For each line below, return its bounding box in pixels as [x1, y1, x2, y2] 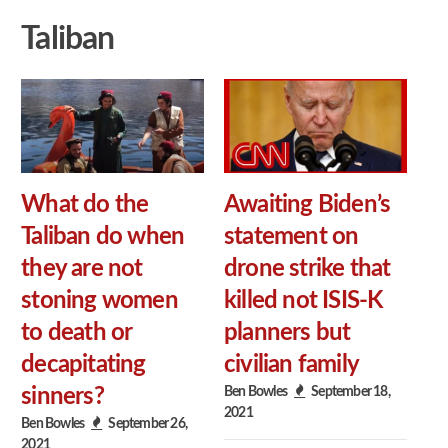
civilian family [224, 353, 359, 378]
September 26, [108, 416, 188, 432]
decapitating [21, 353, 146, 378]
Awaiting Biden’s [224, 193, 391, 218]
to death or [21, 321, 132, 346]
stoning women [21, 289, 178, 314]
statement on [224, 225, 359, 250]
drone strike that [224, 257, 391, 282]
